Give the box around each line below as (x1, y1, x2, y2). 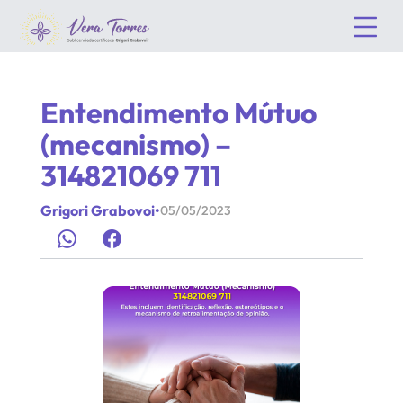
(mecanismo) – (40, 126, 231, 162)
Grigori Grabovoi (40, 201, 155, 219)
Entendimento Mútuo (40, 94, 317, 130)
